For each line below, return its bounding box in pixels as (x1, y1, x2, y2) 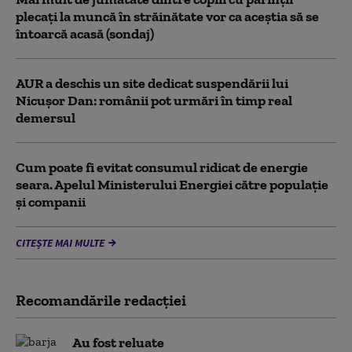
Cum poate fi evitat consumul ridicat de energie (16, 158, 308, 176)
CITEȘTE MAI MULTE (16, 235, 104, 250)
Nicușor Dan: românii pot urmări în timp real (16, 91, 292, 109)
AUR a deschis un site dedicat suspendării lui (16, 74, 288, 92)
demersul (16, 108, 75, 126)
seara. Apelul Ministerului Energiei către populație (16, 175, 328, 193)
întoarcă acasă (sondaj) (16, 24, 154, 42)
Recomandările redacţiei (16, 290, 186, 310)
